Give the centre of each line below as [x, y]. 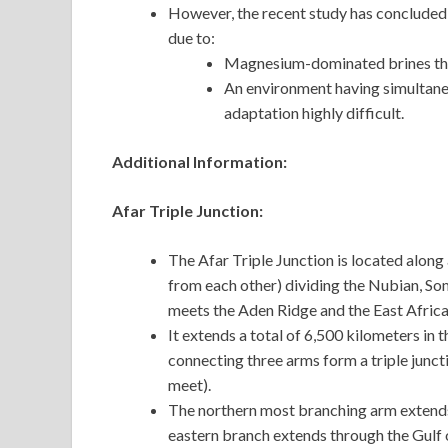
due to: [191, 38]
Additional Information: [199, 162]
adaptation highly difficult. [314, 113]
